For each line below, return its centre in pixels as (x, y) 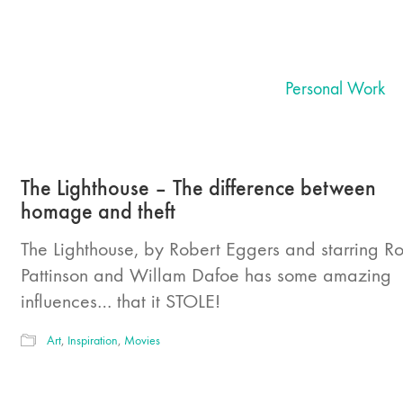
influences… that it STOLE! (121, 301)
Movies (142, 340)
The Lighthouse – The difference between (198, 188)
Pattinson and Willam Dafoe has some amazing (206, 275)
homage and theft (98, 211)
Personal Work (335, 88)
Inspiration (93, 340)
